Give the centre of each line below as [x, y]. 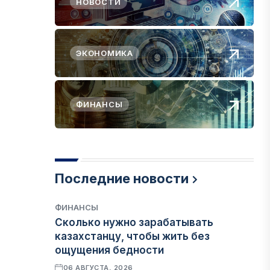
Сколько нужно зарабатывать [134, 222]
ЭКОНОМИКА [105, 53]
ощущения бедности [110, 250]
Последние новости [122, 178]
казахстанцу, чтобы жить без [133, 236]
